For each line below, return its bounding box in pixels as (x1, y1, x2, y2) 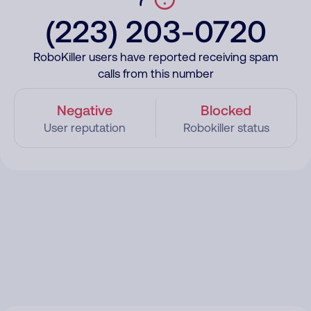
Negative (57, 101, 113, 118)
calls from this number (97, 67, 214, 81)
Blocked (201, 101, 252, 118)
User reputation (44, 121, 126, 135)
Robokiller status (183, 121, 269, 135)
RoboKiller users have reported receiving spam (33, 50, 278, 64)
